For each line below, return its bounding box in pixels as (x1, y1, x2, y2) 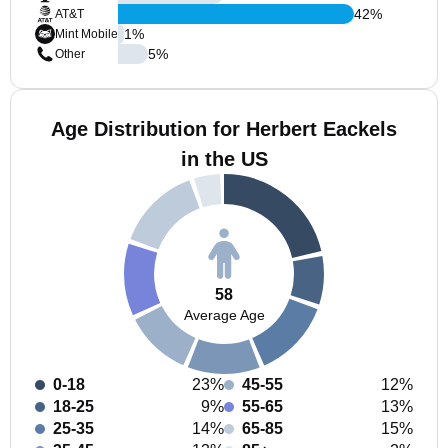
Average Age (183, 306, 265, 323)
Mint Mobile (55, 27, 118, 41)
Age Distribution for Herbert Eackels (51, 118, 397, 140)
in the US (180, 148, 268, 170)
